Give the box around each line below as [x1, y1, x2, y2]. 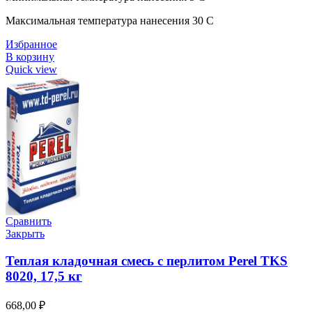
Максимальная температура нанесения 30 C [6, 15, 214, 27]
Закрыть [6, 228, 45, 240]
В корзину [6, 51, 54, 63]
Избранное [6, 38, 57, 51]
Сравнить [6, 215, 52, 228]
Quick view [6, 63, 57, 76]
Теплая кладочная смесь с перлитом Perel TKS [6, 253, 288, 268]
